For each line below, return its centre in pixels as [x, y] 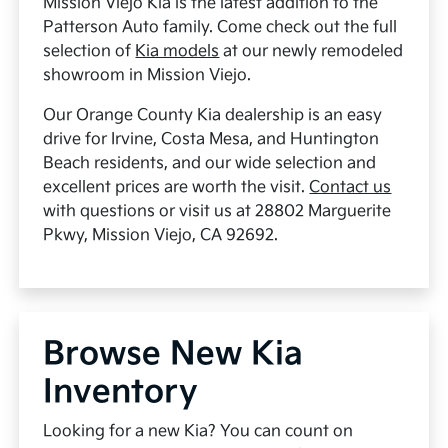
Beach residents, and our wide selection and [210, 163]
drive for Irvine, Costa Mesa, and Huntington [211, 139]
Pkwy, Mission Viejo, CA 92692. [161, 235]
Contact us [350, 187]
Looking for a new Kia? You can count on [198, 431]
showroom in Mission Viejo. [147, 75]
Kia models [177, 51]
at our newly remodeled [311, 51]
